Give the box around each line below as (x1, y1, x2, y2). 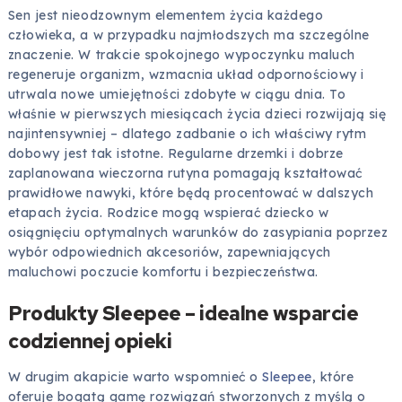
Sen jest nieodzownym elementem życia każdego (7, 7, 324, 24)
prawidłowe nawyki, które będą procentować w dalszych (7, 185, 374, 202)
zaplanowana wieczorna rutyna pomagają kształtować (7, 165, 363, 182)
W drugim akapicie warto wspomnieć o (7, 368, 263, 385)
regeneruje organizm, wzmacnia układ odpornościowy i (7, 66, 364, 83)
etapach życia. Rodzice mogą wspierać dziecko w (7, 205, 329, 222)
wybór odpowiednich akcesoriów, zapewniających (7, 244, 331, 261)
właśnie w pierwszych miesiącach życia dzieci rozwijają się (7, 106, 387, 123)
